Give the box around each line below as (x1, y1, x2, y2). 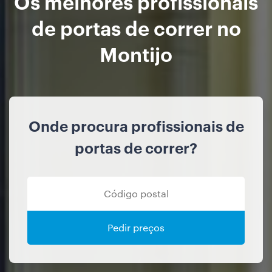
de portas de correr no (31, 14, 241, 41)
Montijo (100, 40, 172, 67)
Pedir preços (107, 221, 165, 234)
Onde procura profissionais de (28, 116, 244, 136)
